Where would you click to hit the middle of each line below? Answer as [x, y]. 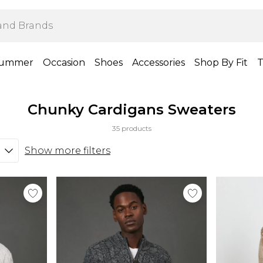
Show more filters [68, 150]
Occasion [64, 63]
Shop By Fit [221, 63]
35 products [131, 128]
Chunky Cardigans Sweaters [131, 109]
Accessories [158, 63]
